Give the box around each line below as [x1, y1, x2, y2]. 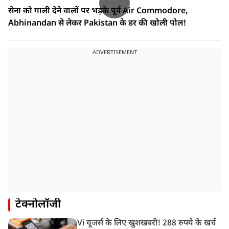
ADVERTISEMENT [92, 49, 137, 57]
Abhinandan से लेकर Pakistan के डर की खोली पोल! [8, 18, 186, 30]
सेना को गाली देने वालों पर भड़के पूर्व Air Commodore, [8, 6, 188, 17]
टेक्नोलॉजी [15, 197, 61, 213]
